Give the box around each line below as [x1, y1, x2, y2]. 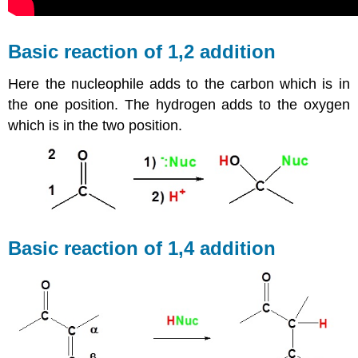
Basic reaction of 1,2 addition [8, 40, 276, 62]
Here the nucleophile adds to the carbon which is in [8, 75, 350, 92]
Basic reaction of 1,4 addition [8, 237, 276, 260]
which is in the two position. [8, 117, 183, 133]
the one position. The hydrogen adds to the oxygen [8, 96, 350, 113]
